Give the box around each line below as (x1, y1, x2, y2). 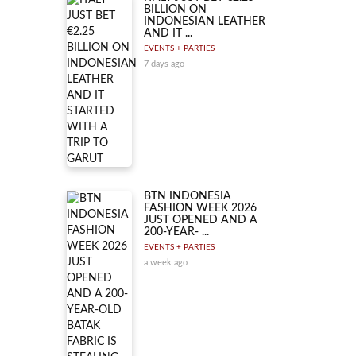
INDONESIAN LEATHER (144, 16, 265, 27)
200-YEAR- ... (144, 226, 209, 238)
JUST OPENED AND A (144, 215, 257, 226)
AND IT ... (144, 28, 192, 39)
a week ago (144, 258, 188, 267)
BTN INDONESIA (144, 191, 231, 202)
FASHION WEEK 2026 (144, 203, 257, 214)
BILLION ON (144, 4, 207, 15)
